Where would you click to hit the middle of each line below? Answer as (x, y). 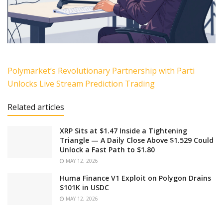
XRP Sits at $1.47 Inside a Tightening (123, 130)
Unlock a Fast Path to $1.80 (107, 149)
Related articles (36, 107)
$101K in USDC (84, 187)
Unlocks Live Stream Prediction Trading (81, 83)
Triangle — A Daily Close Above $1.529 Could (137, 140)
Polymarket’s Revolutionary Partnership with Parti (101, 70)
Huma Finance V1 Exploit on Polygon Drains (135, 178)
